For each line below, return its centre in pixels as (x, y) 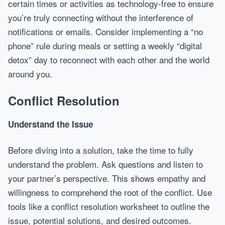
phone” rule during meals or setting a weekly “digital (105, 45)
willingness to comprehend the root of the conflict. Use (110, 192)
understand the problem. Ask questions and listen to (105, 164)
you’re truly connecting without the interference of (101, 17)
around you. (30, 74)
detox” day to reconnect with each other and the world (109, 60)
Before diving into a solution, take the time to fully (101, 150)
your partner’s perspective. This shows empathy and (107, 178)
